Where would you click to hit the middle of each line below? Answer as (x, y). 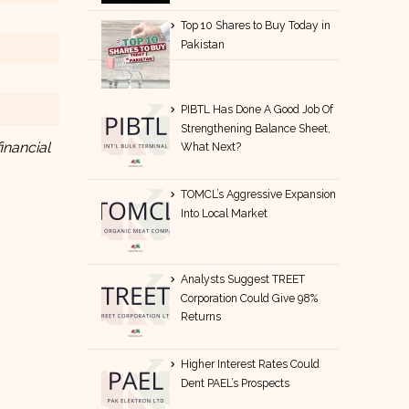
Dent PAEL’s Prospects (236, 383)
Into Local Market (225, 213)
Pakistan (203, 44)
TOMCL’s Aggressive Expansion (259, 194)
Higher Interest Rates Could (251, 364)
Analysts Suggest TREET (243, 279)
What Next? (211, 147)
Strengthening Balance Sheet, (256, 128)
